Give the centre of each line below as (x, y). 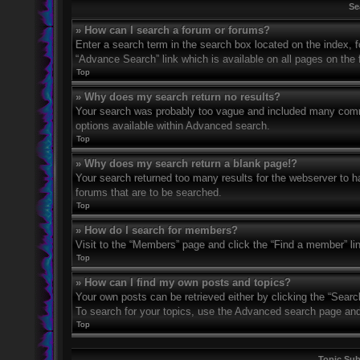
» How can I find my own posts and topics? (183, 282)
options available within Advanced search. (173, 126)
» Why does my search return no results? (178, 97)
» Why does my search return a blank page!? (186, 164)
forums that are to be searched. (149, 192)
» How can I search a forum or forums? (173, 30)
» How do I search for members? (157, 230)
